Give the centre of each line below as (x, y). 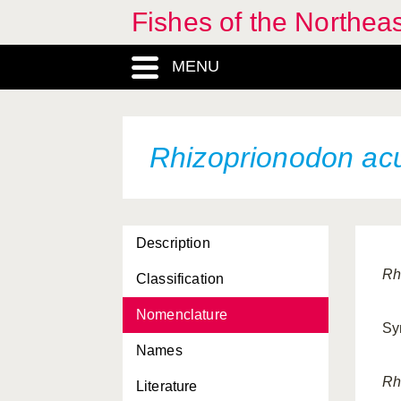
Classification (180, 279)
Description (173, 243)
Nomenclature (182, 315)
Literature (167, 386)
